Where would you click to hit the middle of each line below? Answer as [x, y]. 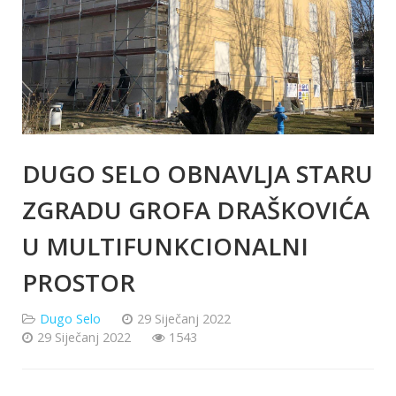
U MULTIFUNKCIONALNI [165, 247]
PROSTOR [79, 283]
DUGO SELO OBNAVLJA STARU [198, 174]
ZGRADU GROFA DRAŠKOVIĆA [196, 210]
